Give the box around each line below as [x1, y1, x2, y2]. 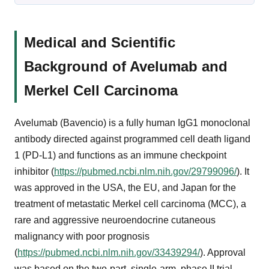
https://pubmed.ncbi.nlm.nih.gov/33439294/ [17, 247, 200, 258]
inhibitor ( [14, 166, 54, 177]
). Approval [200, 247, 246, 258]
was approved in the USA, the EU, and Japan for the [14, 182, 236, 193]
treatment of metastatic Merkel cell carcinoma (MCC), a [14, 198, 246, 209]
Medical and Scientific [24, 34, 175, 50]
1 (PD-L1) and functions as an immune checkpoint [14, 150, 226, 160]
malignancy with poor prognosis [14, 231, 150, 241]
